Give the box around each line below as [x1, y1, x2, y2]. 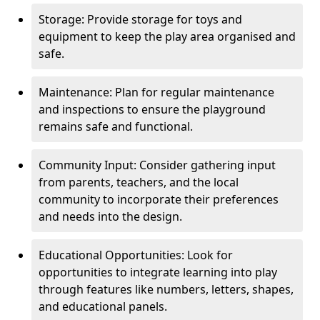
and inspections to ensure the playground [39, 101, 266, 117]
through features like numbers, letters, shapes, [39, 281, 294, 297]
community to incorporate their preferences [39, 191, 279, 207]
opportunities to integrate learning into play [39, 264, 277, 280]
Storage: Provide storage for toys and [39, 11, 242, 27]
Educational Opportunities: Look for [39, 247, 233, 263]
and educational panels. [39, 299, 167, 314]
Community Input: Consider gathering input [39, 157, 276, 173]
